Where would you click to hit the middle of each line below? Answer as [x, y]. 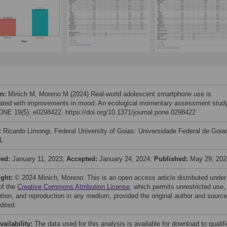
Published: [172, 159]
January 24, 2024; [127, 159]
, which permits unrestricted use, [178, 187]
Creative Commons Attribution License [73, 187]
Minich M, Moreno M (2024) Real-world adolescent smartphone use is [110, 94]
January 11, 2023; [39, 159]
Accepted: [83, 159]
